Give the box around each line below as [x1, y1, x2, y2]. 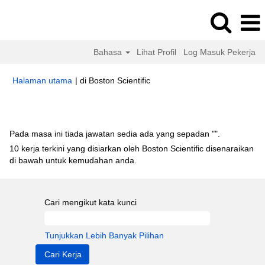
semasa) [150, 87, 182, 96]
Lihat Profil [137, 47, 177, 57]
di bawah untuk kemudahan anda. [9, 156, 137, 165]
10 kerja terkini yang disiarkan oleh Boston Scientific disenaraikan [9, 144, 254, 153]
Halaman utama [12, 76, 72, 85]
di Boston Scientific [80, 76, 150, 85]
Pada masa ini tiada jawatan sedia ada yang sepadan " [9, 129, 215, 138]
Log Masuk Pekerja [183, 47, 256, 57]
